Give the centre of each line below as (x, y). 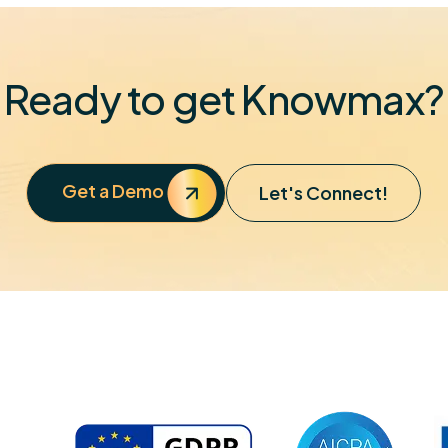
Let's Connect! (324, 193)
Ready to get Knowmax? (224, 99)
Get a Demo (114, 191)
